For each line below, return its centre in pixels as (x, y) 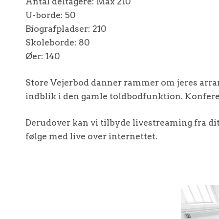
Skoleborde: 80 (58, 42)
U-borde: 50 (51, 15)
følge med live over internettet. (91, 136)
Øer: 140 (43, 56)
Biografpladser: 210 (66, 28)
